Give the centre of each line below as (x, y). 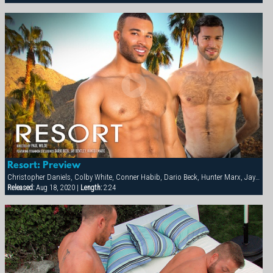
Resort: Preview (44, 166)
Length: (91, 188)
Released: (20, 188)
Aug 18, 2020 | (57, 188)
